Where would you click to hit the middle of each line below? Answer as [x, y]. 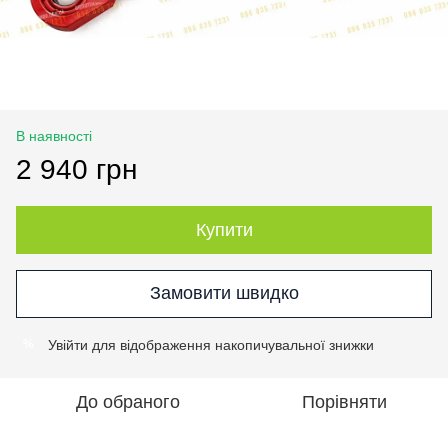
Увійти [68, 344]
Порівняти [344, 401]
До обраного [128, 401]
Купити [224, 229]
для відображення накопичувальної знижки [231, 344]
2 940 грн [76, 169]
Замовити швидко [224, 293]
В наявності [54, 135]
